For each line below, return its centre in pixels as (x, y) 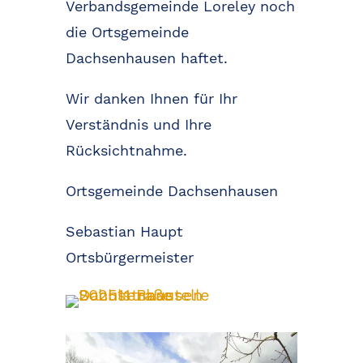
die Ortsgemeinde (127, 32)
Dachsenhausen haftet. (146, 58)
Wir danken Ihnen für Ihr (151, 99)
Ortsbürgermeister (129, 258)
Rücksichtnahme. (126, 151)
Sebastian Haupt (124, 232)
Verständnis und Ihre (138, 125)
